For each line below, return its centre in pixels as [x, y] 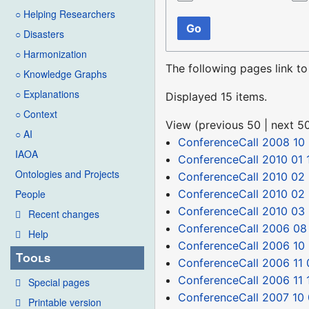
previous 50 [230, 124]
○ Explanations [47, 94]
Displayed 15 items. [217, 96]
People [30, 194]
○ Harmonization [51, 54]
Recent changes [64, 214]
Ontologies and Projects [67, 174]
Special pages [59, 282]
